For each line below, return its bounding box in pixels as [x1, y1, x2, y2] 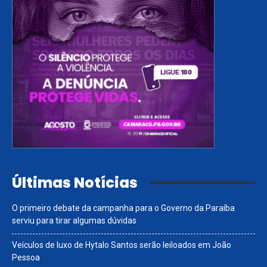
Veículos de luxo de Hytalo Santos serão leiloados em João [12, 240, 231, 250]
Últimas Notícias [12, 173, 138, 193]
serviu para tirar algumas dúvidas [12, 216, 136, 226]
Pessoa [12, 253, 40, 263]
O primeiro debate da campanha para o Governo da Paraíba [12, 203, 235, 213]
